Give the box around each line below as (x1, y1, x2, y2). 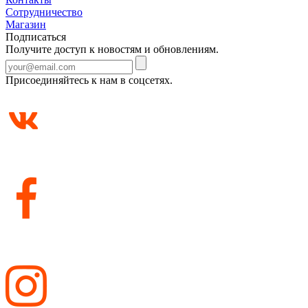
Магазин (5, 19, 46, 30)
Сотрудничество (5, 6, 82, 18)
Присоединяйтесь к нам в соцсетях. (5, 74, 173, 86)
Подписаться (5, 31, 66, 43)
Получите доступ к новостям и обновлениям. (5, 43, 219, 55)
